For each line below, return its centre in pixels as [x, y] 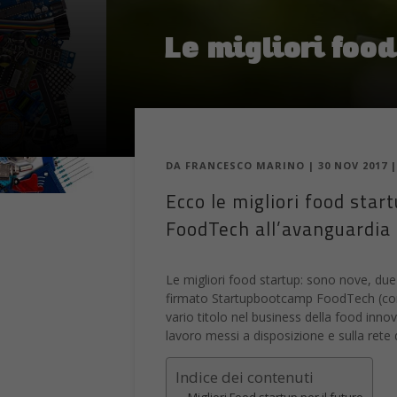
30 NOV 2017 [353, 166]
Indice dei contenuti [245, 378]
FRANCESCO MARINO [245, 166]
